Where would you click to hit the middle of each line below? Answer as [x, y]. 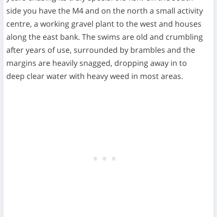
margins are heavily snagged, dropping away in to [97, 63]
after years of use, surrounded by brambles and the [101, 50]
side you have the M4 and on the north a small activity [105, 10]
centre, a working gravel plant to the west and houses [104, 23]
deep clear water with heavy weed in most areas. [95, 76]
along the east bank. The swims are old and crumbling [105, 37]
